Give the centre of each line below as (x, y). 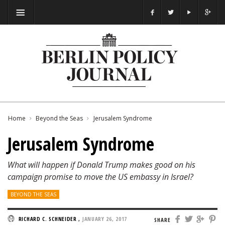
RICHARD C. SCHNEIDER (47, 219)
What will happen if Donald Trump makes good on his (101, 165)
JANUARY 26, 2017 (105, 219)
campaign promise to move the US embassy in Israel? (100, 177)
